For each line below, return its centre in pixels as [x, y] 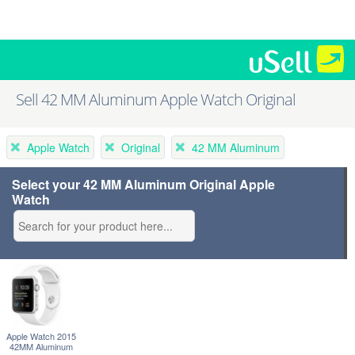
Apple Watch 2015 [41, 336]
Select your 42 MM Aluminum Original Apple [143, 184]
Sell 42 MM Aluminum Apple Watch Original [156, 100]
